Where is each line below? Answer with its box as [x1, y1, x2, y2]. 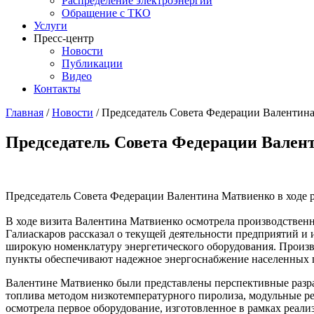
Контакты [34, 83, 81, 95]
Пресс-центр [34, 32, 94, 44]
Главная [6, 107, 43, 118]
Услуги [34, 20, 67, 32]
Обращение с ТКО [62, 7, 151, 19]
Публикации [62, 57, 123, 69]
